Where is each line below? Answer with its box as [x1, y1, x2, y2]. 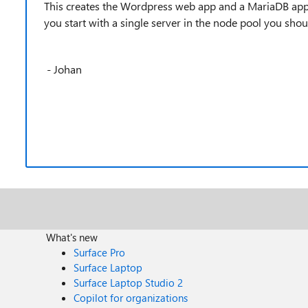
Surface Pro [74, 245, 126, 259]
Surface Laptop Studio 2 [74, 276, 184, 289]
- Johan [44, 62, 85, 76]
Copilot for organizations [74, 291, 188, 305]
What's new [46, 230, 98, 244]
